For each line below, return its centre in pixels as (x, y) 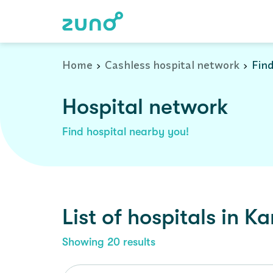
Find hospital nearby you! (126, 132)
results (138, 242)
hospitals (172, 217)
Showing (85, 242)
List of (95, 217)
